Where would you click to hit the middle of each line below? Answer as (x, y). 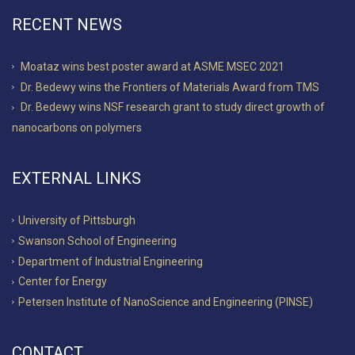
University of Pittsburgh (77, 220)
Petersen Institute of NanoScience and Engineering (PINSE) (166, 302)
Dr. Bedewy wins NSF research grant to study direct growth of (173, 107)
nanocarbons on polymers (77, 127)
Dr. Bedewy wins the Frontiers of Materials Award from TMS (170, 87)
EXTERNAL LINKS (76, 178)
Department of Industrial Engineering (111, 261)
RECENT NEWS (67, 24)
